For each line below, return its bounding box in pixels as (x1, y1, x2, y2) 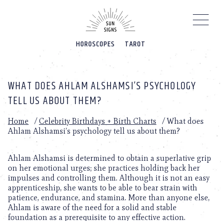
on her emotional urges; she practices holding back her (8, 163, 200, 173)
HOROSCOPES (75, 38, 115, 50)
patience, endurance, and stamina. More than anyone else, (8, 193, 210, 202)
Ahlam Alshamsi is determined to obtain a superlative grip (8, 153, 211, 163)
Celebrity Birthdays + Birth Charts (39, 116, 156, 126)
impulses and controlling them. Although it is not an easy (8, 173, 210, 183)
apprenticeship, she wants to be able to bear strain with (8, 183, 197, 192)
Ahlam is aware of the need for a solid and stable (8, 203, 177, 212)
